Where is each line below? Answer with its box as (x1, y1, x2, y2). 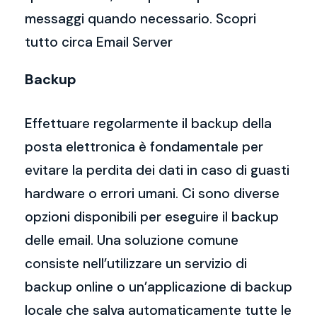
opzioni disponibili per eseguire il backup (25, 208, 279, 226)
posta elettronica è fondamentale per (25, 138, 263, 156)
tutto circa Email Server (25, 33, 173, 51)
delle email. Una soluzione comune (25, 231, 238, 249)
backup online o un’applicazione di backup (25, 278, 292, 296)
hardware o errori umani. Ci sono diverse (25, 185, 279, 202)
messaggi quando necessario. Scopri (25, 10, 256, 28)
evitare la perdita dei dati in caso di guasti (25, 161, 289, 179)
